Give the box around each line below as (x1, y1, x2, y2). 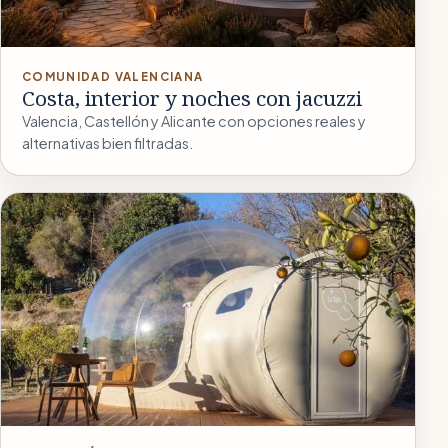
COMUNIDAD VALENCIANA (21, 68, 204, 84)
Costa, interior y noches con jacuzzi (21, 83, 362, 112)
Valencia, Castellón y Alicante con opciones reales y (21, 111, 366, 130)
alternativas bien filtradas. (21, 133, 193, 152)
